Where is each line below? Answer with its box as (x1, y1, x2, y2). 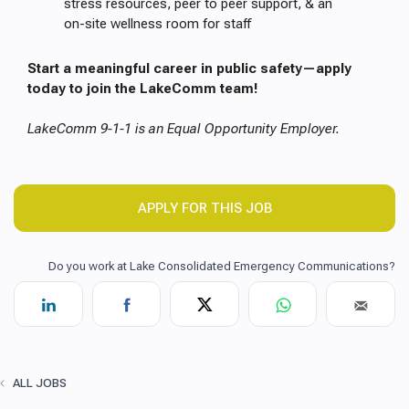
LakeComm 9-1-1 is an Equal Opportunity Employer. (27, 121, 340, 137)
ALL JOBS (7, 376, 67, 390)
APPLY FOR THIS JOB (137, 200, 272, 216)
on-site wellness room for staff (64, 16, 251, 32)
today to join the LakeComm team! (27, 80, 257, 97)
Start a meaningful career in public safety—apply (27, 60, 351, 77)
